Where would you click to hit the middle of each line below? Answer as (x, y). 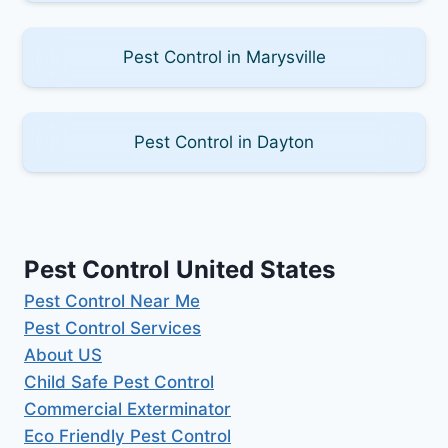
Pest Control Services (112, 327)
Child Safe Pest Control (119, 381)
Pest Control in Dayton (224, 141)
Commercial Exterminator (127, 408)
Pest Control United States (179, 269)
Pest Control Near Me (112, 300)
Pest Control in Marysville (224, 56)
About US (63, 354)
